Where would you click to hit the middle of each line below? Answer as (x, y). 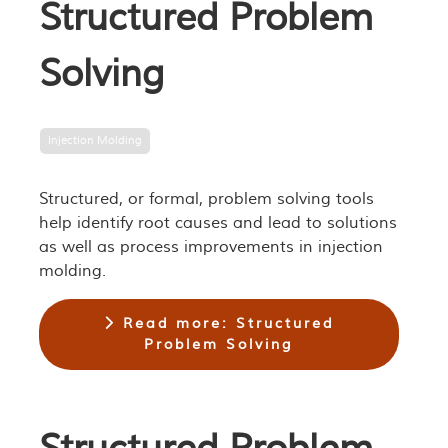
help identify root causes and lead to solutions (217, 223)
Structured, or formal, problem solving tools (206, 199)
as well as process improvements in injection (210, 247)
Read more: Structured (224, 323)
